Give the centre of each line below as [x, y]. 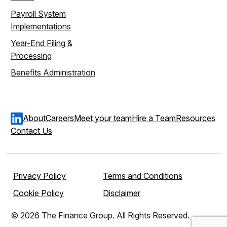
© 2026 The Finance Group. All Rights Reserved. [100, 215]
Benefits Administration [53, 73]
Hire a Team [154, 118]
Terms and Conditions [143, 176]
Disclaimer [122, 193]
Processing [31, 56]
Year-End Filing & [42, 43]
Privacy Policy [40, 176]
